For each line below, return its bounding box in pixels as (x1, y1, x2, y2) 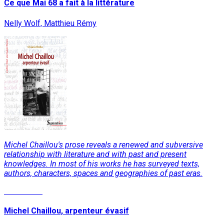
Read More (4, 185, 42, 195)
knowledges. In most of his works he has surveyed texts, (4, 158, 199, 168)
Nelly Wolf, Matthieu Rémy (4, 18, 96, 28)
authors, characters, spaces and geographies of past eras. (4, 168, 202, 178)
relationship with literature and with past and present (4, 149, 186, 159)
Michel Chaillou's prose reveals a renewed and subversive (4, 139, 203, 149)
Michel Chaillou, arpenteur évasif (4, 205, 129, 215)
